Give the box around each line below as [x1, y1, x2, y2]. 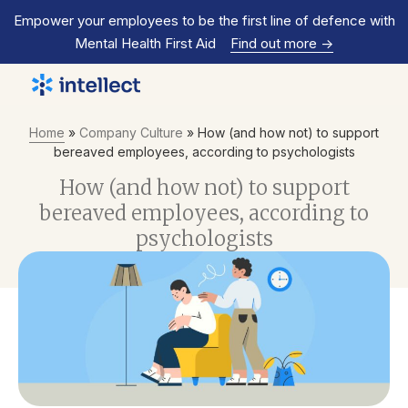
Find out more [229, 35, 321, 52]
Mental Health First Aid [75, 35, 217, 52]
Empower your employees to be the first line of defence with [13, 12, 395, 29]
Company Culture [79, 125, 183, 141]
